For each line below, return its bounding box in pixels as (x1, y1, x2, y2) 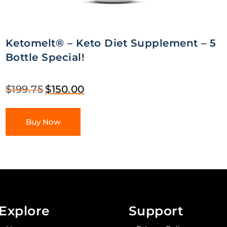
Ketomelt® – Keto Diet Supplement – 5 (5, 36, 216, 49)
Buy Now (25, 117, 60, 127)
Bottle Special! (5, 51, 85, 63)
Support (128, 203, 184, 218)
